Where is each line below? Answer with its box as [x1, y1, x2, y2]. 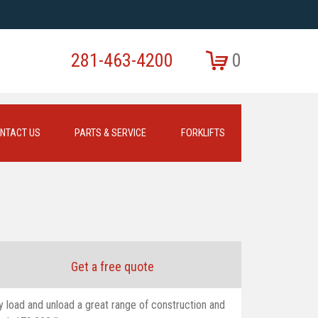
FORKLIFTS [180, 127, 225, 139]
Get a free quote [71, 259, 154, 274]
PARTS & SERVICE [75, 127, 147, 139]
